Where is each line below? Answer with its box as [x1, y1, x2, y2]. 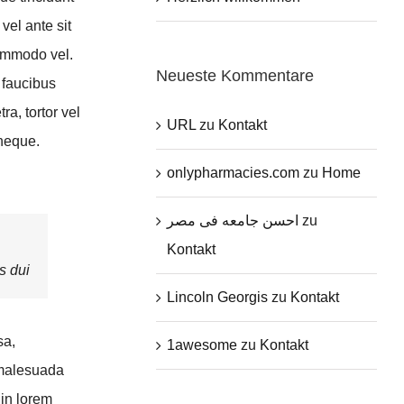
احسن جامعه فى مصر [167, 212, 299, 228]
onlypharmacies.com [167, 164, 300, 180]
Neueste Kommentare [156, 66, 315, 85]
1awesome [167, 336, 238, 353]
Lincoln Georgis [167, 289, 269, 305]
